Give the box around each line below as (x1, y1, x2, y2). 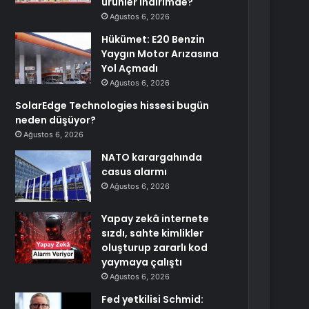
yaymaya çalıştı (101, 255, 183, 269)
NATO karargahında (101, 150, 203, 164)
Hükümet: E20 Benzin (101, 32, 206, 46)
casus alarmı (101, 165, 168, 179)
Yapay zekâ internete (101, 212, 210, 226)
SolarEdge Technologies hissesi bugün (15, 99, 210, 112)
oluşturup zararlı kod (101, 241, 208, 255)
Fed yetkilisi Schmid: (101, 292, 204, 306)
